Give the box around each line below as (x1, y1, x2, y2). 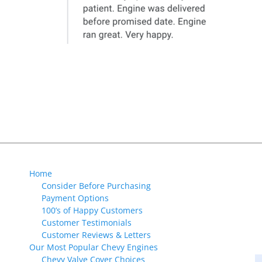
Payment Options (42, 192, 109, 204)
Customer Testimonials (42, 217, 132, 228)
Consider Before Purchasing (42, 180, 151, 191)
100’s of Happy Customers (42, 205, 143, 216)
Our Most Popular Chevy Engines (29, 242, 158, 253)
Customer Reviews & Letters (42, 229, 151, 240)
